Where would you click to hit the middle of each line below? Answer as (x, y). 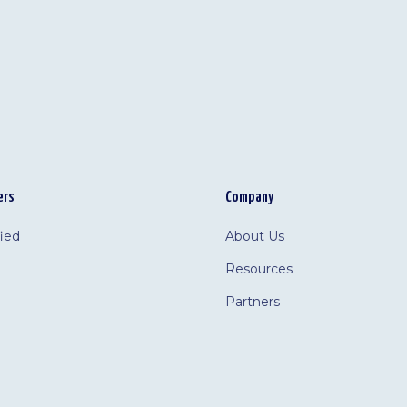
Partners (253, 302)
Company (249, 198)
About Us (255, 236)
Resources (259, 269)
